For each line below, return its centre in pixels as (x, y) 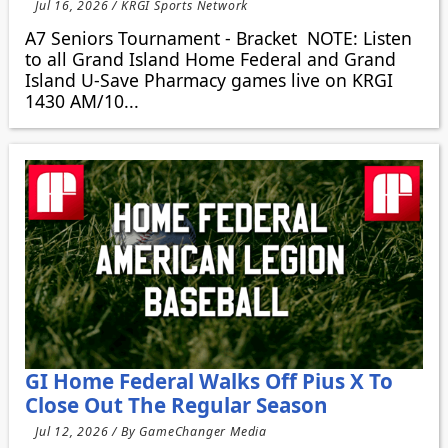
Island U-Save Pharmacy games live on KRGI (208, 80)
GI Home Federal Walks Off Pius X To (208, 381)
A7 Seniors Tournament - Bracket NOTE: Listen (218, 38)
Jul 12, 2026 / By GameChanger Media (150, 432)
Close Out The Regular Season (176, 405)
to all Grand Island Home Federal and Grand (210, 59)
